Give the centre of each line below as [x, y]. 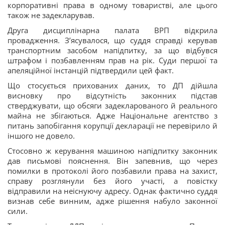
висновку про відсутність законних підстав [113, 95]
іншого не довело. [41, 136]
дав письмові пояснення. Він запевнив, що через [113, 161]
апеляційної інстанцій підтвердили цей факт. [91, 70]
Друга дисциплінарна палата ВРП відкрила [113, 30]
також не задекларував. [51, 15]
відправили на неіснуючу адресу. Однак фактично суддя [113, 191]
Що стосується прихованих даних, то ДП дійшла [113, 85]
